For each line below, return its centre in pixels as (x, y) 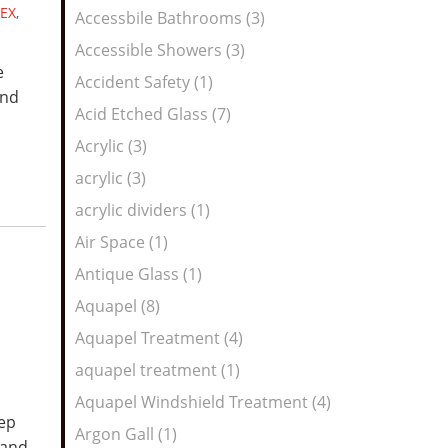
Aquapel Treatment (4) (159, 338)
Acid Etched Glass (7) (153, 114)
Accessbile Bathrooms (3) (170, 18)
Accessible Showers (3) (160, 50)
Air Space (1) (121, 242)
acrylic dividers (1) (142, 210)
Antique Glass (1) (138, 274)
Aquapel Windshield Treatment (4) (203, 402)
